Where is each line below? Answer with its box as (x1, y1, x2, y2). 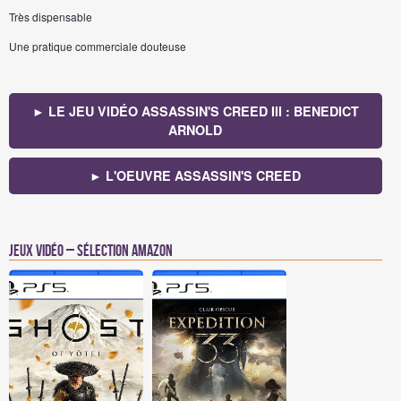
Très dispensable (9, 9, 92, 25)
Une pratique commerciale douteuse (9, 38, 186, 55)
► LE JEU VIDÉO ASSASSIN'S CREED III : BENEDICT (31, 102, 359, 121)
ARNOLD (168, 121, 223, 140)
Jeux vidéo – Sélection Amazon (9, 242, 173, 261)
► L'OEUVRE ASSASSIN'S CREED (90, 166, 302, 185)
